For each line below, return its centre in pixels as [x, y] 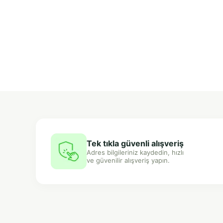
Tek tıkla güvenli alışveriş [135, 143]
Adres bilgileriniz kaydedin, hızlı [135, 152]
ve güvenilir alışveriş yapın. [128, 160]
